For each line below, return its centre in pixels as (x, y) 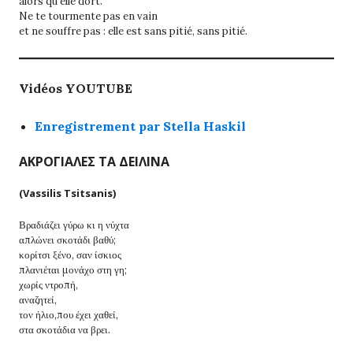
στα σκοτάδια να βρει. (65, 329)
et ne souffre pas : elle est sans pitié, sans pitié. (133, 31)
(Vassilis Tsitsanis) (67, 193)
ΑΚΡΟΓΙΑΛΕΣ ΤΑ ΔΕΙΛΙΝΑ (94, 161)
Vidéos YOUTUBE (76, 88)
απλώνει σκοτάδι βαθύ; (67, 240)
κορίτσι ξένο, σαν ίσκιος (70, 255)
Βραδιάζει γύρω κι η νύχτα (74, 225)
